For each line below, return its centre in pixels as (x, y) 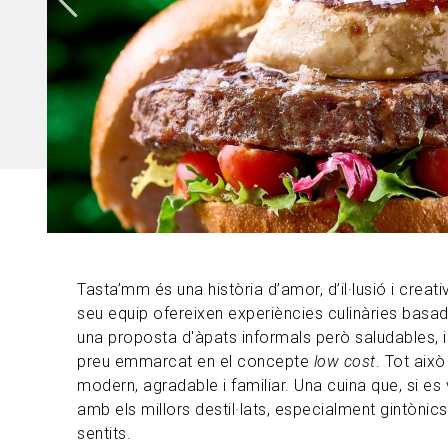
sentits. (104, 434)
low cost (344, 362)
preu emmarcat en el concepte (195, 362)
